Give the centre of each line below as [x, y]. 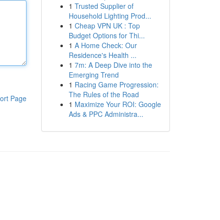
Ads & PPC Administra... [106, 114]
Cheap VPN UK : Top [107, 26]
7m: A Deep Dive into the [113, 65]
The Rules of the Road [104, 94]
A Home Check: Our [106, 45]
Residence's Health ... [102, 55]
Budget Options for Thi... [107, 35]
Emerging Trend [94, 75]
